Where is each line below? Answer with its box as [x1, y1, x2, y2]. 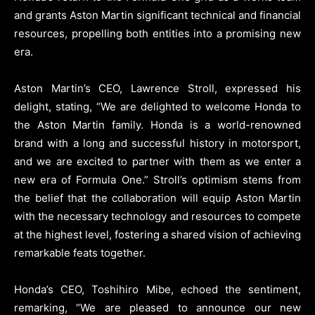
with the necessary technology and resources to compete [14, 209, 301, 223]
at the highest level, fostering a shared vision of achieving [14, 227, 301, 241]
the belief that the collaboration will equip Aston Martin [14, 191, 301, 205]
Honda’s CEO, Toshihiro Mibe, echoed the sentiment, [14, 282, 301, 296]
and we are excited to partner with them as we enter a [14, 154, 301, 168]
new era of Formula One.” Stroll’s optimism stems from [14, 172, 301, 186]
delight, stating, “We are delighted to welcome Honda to [14, 99, 301, 113]
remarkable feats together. [14, 245, 146, 259]
